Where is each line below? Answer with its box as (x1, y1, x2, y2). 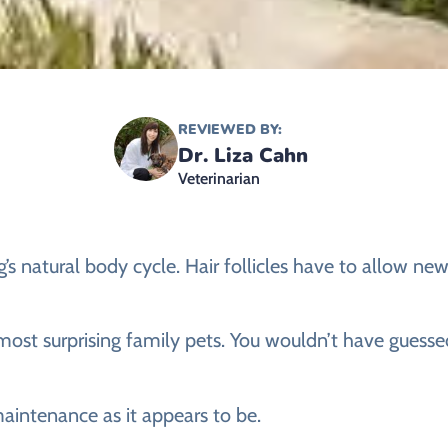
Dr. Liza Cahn (177, 142, 308, 169)
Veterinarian (177, 169, 260, 188)
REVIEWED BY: (177, 120, 282, 139)
